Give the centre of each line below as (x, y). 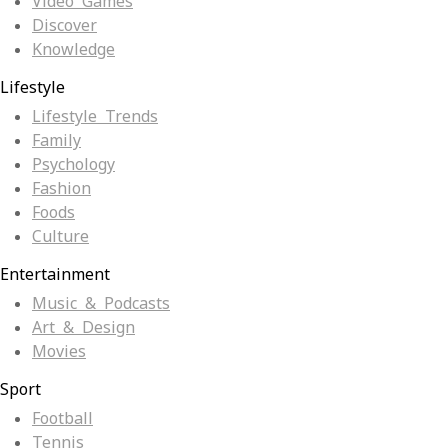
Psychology (73, 165)
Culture (60, 237)
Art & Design (83, 328)
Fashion (61, 189)
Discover (64, 26)
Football (62, 419)
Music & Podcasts (101, 304)
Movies (59, 352)
